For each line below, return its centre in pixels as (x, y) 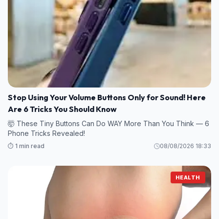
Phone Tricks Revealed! (46, 133)
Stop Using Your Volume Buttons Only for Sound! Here (107, 98)
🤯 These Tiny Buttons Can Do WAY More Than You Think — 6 (109, 124)
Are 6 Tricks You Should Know (62, 109)
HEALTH (188, 178)
